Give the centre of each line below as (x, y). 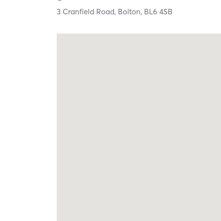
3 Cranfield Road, (88, 11)
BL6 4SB (159, 11)
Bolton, (131, 11)
